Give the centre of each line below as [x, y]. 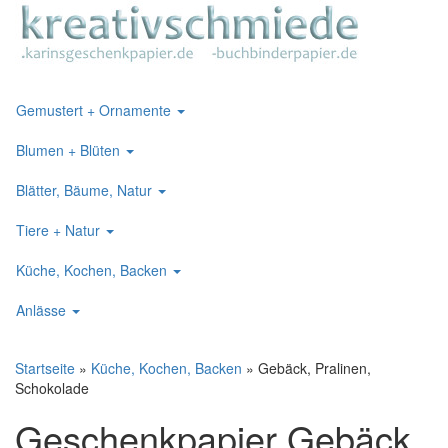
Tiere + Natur [60, 229]
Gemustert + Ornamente [95, 109]
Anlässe [43, 309]
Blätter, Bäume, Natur [86, 189]
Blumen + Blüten [70, 149]
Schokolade [52, 388]
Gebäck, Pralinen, [314, 368]
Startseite [45, 368]
